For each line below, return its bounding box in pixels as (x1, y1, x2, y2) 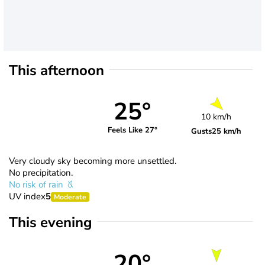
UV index (9, 190, 46, 202)
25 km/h (212, 125, 242, 137)
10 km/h (201, 111, 232, 122)
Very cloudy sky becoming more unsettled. (9, 154, 176, 167)
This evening (9, 212, 92, 232)
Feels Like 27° (107, 125, 157, 136)
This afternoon (9, 60, 104, 80)
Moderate (54, 192, 86, 202)
